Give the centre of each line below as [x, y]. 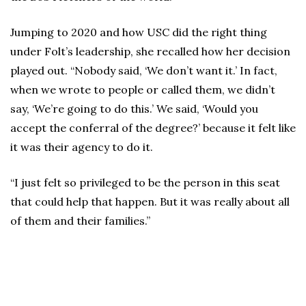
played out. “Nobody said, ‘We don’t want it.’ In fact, [144, 71]
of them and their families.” [80, 221]
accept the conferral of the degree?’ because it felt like [153, 128]
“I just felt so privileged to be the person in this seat [145, 183]
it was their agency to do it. [82, 147]
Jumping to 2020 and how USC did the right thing [139, 32]
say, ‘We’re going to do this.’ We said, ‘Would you [134, 109]
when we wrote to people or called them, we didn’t [143, 90]
